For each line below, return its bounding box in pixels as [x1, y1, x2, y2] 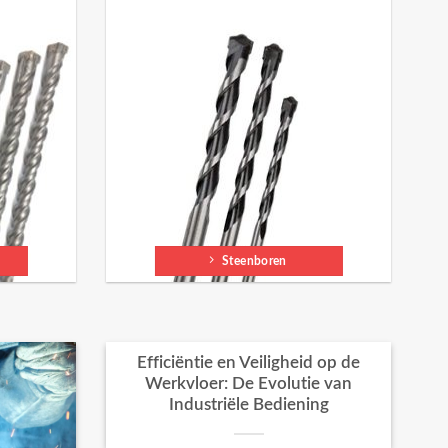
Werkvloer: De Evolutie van [145, 376, 352, 393]
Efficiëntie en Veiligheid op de [137, 355, 360, 372]
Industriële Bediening [168, 397, 329, 414]
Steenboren [222, 254, 287, 267]
